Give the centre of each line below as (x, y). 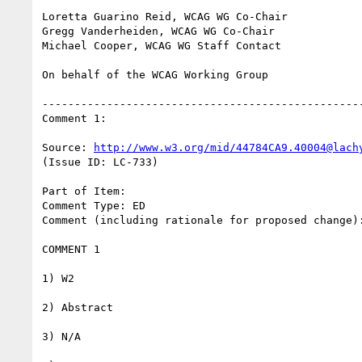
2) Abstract (78, 307)
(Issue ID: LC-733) (100, 162)
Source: (68, 147)
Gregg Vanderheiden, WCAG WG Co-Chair (158, 31)
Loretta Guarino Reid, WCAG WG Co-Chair (165, 16)
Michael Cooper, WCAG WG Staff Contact (162, 45)
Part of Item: (84, 191)
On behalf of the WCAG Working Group (155, 74)
